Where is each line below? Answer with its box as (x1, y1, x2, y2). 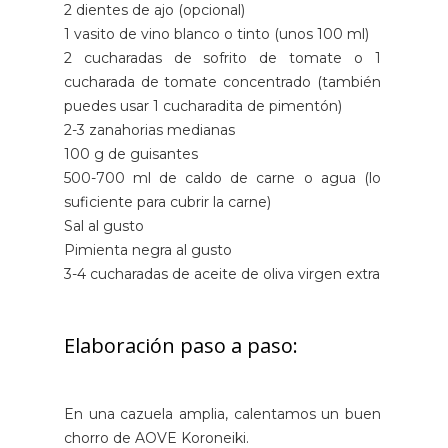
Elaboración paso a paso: (64, 331, 298, 359)
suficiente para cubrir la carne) (64, 192, 271, 211)
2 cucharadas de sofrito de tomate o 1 (64, 48, 381, 67)
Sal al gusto (64, 216, 144, 235)
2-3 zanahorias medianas (64, 120, 235, 139)
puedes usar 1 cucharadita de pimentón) (64, 96, 342, 115)
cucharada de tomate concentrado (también (64, 72, 381, 91)
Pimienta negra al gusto (64, 240, 232, 259)
